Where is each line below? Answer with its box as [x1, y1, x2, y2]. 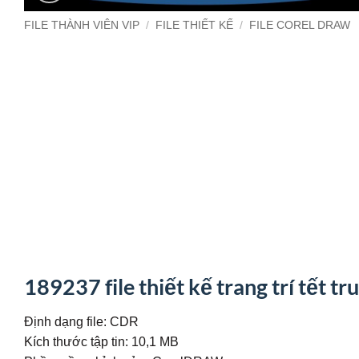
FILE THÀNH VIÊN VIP [24, 19, 139, 32]
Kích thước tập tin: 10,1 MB [24, 333, 179, 349]
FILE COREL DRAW [249, 19, 351, 32]
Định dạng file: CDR [24, 313, 139, 329]
